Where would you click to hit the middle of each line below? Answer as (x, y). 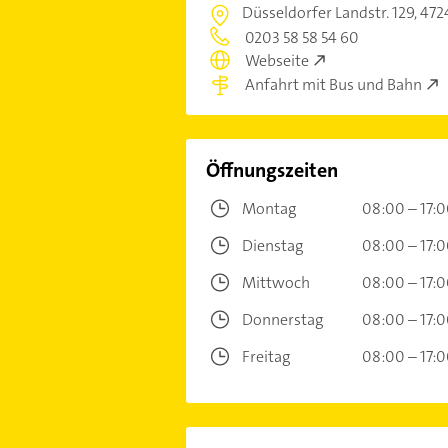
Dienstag (272, 245)
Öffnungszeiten (271, 169)
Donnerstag (282, 319)
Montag (268, 208)
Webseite (276, 61)
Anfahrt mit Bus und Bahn (333, 84)
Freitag (265, 356)
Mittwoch (275, 282)
